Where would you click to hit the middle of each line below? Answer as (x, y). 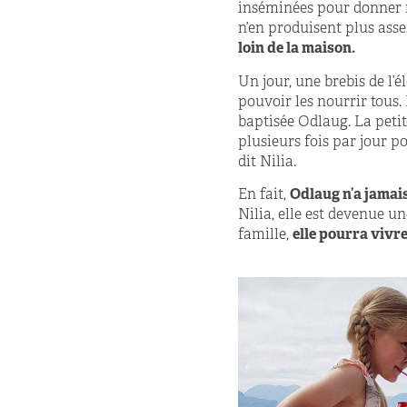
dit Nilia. (267, 162)
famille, (265, 236)
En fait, (264, 196)
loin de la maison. (297, 50)
